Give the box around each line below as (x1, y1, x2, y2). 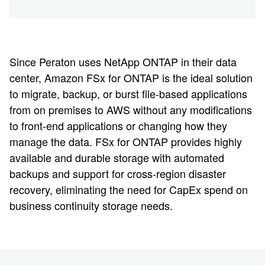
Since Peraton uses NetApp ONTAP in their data (9, 54, 237, 69)
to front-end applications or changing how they (9, 118, 227, 133)
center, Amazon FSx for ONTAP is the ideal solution (9, 70, 253, 85)
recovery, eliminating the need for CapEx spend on (9, 182, 248, 197)
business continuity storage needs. (9, 198, 173, 213)
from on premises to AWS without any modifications (9, 102, 252, 117)
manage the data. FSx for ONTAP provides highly (9, 134, 242, 149)
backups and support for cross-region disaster (9, 166, 226, 181)
